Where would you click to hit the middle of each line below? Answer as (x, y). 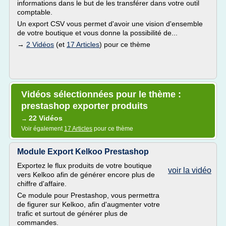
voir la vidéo (190, 170)
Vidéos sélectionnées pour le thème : (101, 94)
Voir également (43, 129)
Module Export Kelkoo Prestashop (83, 152)
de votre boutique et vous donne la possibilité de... (97, 33)
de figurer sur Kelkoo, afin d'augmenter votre (89, 204)
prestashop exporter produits (84, 106)
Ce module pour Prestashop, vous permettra (88, 195)
